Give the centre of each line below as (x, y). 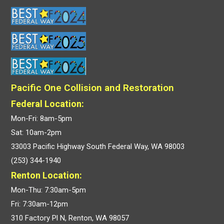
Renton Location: (47, 175)
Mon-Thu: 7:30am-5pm (49, 190)
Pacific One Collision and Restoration (93, 87)
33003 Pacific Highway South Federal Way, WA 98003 (98, 146)
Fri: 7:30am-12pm (40, 204)
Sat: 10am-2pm (36, 132)
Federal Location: (48, 103)
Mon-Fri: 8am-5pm (42, 118)
